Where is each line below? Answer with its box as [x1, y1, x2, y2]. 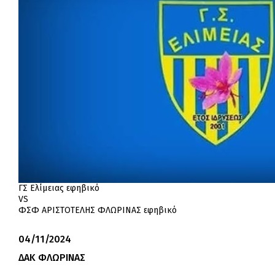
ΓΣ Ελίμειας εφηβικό [18, 183, 99, 194]
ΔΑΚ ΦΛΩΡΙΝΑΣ [18, 252, 85, 264]
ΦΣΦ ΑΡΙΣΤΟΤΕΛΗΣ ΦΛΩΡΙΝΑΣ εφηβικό [18, 205, 177, 216]
